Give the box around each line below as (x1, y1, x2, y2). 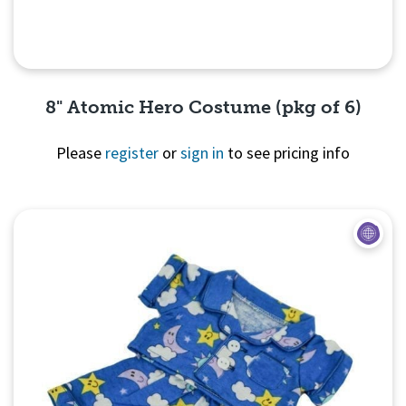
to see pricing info (224, 142, 350, 164)
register (105, 142, 159, 164)
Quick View (153, 208, 253, 230)
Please (56, 142, 105, 164)
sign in (180, 142, 224, 164)
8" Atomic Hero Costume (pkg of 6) (44, 96, 362, 119)
